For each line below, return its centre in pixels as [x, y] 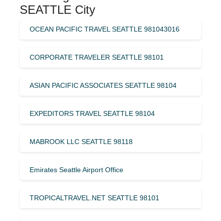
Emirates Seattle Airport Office [76, 169]
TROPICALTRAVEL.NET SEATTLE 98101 [94, 198]
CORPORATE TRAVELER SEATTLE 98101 [97, 57]
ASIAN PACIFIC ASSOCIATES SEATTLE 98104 [103, 85]
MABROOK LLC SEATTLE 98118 [81, 141]
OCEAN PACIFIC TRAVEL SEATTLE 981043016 [105, 29]
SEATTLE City [57, 9]
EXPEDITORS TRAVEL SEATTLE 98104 [92, 113]
